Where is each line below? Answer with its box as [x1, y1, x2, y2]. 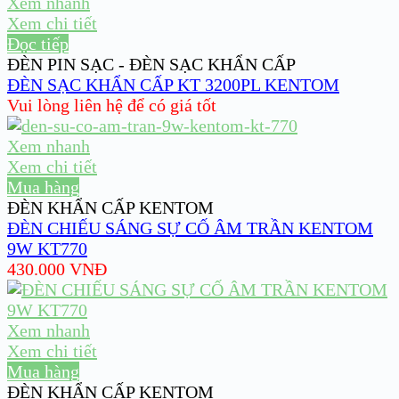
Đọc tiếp [7, 33, 69, 53]
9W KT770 [7, 238, 87, 258]
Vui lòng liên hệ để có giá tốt [7, 94, 216, 115]
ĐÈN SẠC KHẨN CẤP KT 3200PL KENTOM [7, 74, 339, 94]
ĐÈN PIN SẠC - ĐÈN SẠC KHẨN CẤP [7, 53, 296, 74]
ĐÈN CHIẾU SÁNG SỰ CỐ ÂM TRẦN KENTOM [7, 217, 373, 238]
